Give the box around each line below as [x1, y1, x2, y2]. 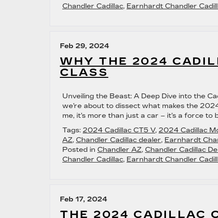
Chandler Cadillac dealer [76, 136, 161, 144]
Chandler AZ [97, 145, 142, 154]
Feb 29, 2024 [60, 42, 109, 50]
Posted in [62, 145, 97, 154]
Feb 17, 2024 [60, 195, 108, 203]
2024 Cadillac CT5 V [83, 126, 155, 134]
